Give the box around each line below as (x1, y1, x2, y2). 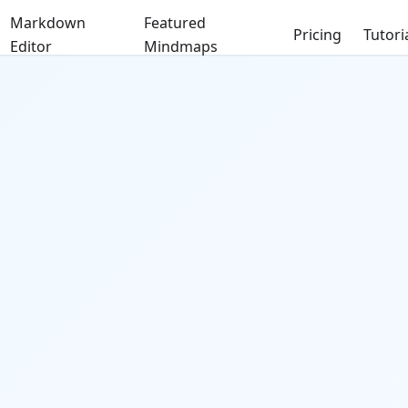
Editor (10, 36, 53, 56)
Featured (143, 13, 206, 33)
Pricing (293, 25, 342, 45)
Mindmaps (143, 36, 218, 56)
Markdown (10, 13, 87, 33)
